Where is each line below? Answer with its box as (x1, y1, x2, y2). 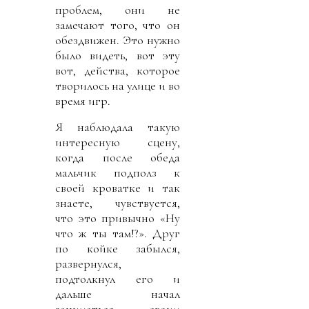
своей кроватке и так (55, 179, 180, 195)
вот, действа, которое (55, 62, 180, 78)
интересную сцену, (55, 134, 180, 150)
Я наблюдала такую (55, 119, 180, 134)
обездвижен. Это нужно (55, 32, 180, 48)
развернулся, (55, 255, 121, 271)
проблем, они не (55, 1, 180, 17)
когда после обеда (55, 149, 180, 165)
